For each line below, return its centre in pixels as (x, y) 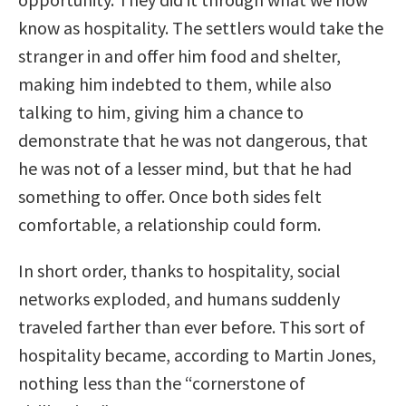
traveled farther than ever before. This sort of (192, 326)
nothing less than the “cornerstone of (162, 382)
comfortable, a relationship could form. (169, 224)
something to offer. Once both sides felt (170, 196)
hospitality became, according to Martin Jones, (197, 354)
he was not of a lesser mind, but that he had (185, 168)
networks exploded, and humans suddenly (179, 298)
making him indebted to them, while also (175, 83)
